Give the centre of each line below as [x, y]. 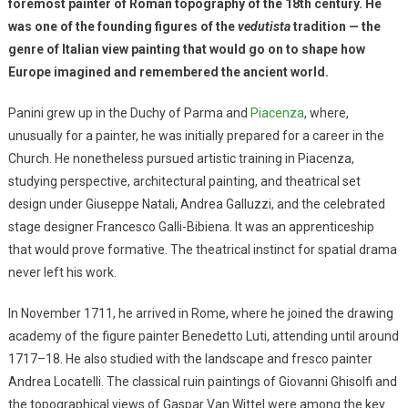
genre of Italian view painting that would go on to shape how [186, 49]
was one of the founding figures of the [122, 26]
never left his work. [62, 272]
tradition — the [335, 26]
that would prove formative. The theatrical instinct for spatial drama [202, 249]
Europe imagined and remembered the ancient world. [168, 71]
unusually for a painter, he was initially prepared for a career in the [196, 135]
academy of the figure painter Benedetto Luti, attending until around [203, 336]
